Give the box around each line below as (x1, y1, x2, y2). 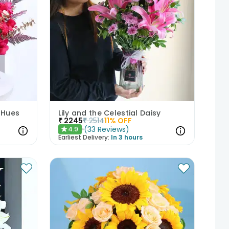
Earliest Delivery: (58, 132, 109, 142)
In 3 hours (110, 132, 143, 142)
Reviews (97, 124, 126, 134)
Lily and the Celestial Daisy (58, 107, 161, 118)
